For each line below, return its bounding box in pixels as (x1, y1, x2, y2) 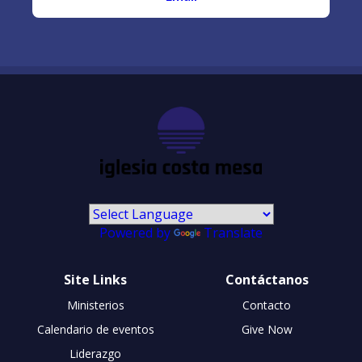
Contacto (242, 297, 291, 314)
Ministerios (66, 297, 124, 314)
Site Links (64, 271, 127, 289)
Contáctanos (225, 271, 309, 289)
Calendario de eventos (36, 322, 154, 338)
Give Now (241, 322, 293, 338)
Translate (204, 224, 263, 242)
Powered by (99, 224, 174, 242)
